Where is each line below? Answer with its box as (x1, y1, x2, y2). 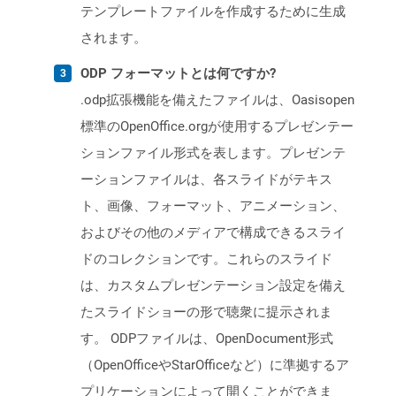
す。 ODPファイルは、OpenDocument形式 (80, 331, 333, 347)
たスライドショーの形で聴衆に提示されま (80, 304, 332, 321)
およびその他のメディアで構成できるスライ (80, 225, 346, 241)
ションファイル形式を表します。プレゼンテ (80, 145, 346, 162)
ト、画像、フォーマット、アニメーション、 (80, 198, 346, 215)
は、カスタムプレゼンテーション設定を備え (80, 278, 346, 294)
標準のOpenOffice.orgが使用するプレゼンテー (80, 118, 354, 135)
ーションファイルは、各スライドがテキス (80, 171, 332, 188)
